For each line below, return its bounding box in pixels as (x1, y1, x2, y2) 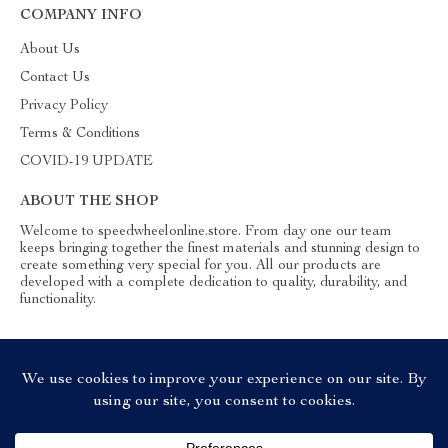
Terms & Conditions (20, 127, 140, 141)
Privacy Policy (20, 99, 108, 113)
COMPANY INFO (20, 9, 142, 23)
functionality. (20, 293, 96, 307)
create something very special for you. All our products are (20, 259, 381, 273)
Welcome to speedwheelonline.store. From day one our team (20, 225, 392, 239)
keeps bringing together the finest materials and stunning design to (20, 242, 420, 256)
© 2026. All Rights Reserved (149, 401, 299, 413)
